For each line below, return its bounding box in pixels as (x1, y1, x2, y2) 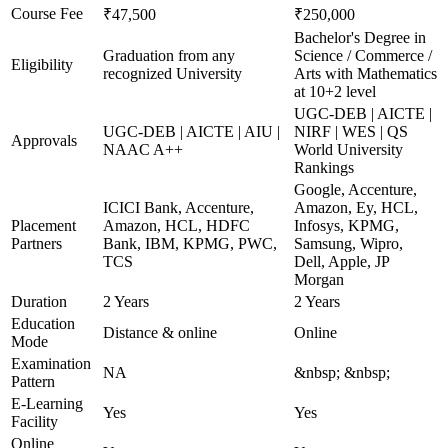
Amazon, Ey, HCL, (294, 199, 418, 216)
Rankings (294, 159, 354, 176)
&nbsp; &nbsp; (294, 364, 390, 381)
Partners (11, 235, 62, 252)
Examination (11, 355, 91, 372)
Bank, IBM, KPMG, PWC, (103, 235, 277, 252)
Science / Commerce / (294, 47, 432, 64)
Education (11, 315, 75, 332)
